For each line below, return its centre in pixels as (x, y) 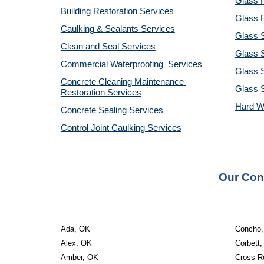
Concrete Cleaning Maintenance (122, 82)
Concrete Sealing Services (112, 110)
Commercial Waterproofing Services (131, 64)
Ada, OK (75, 229)
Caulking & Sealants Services (118, 29)
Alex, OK (76, 243)
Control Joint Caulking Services (121, 128)
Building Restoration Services (117, 11)
